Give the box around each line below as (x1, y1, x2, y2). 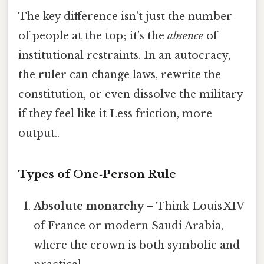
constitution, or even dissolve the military (18, 87, 243, 101)
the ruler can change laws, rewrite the (18, 68, 221, 81)
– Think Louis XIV (144, 200, 245, 213)
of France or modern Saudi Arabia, (34, 219, 224, 233)
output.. (18, 126, 60, 140)
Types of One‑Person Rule (18, 167, 176, 181)
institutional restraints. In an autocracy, (18, 48, 230, 62)
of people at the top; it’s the (18, 29, 167, 42)
